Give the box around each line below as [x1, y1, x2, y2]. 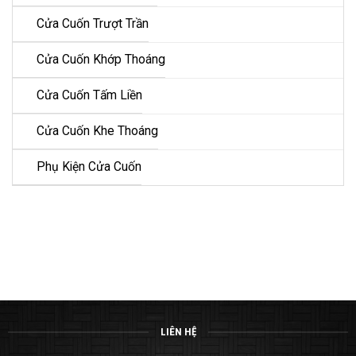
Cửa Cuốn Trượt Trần [37, 17, 149, 32]
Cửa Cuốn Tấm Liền [37, 88, 142, 103]
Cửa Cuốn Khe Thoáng [37, 124, 158, 139]
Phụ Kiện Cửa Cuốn [37, 160, 141, 175]
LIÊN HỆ [160, 326, 196, 339]
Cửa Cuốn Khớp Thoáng [37, 52, 165, 68]
